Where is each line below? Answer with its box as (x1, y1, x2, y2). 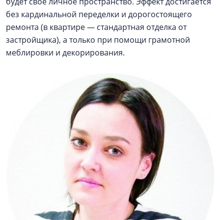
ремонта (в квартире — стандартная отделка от (6, 22, 187, 32)
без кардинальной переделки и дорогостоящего (6, 9, 192, 20)
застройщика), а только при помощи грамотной (6, 34, 190, 45)
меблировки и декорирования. (6, 47, 127, 58)
